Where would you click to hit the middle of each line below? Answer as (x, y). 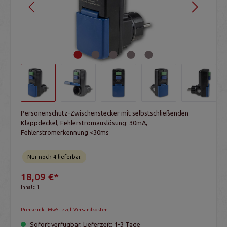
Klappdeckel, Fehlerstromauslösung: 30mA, (84, 123)
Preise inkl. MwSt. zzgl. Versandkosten (64, 209)
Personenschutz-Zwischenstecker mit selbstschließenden (105, 113)
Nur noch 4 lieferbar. (54, 157)
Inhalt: (29, 187)
